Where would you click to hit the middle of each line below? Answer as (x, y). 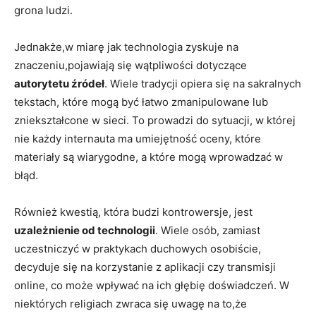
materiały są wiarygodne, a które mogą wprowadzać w (148, 157)
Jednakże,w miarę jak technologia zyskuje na (126, 47)
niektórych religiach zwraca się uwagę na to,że (130, 303)
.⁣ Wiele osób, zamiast (208, 230)
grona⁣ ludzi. (43, 10)
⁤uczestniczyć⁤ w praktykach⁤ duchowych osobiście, (138, 248)
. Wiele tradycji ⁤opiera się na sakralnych (203, 83)
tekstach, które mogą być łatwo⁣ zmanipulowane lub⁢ (141, 102)
